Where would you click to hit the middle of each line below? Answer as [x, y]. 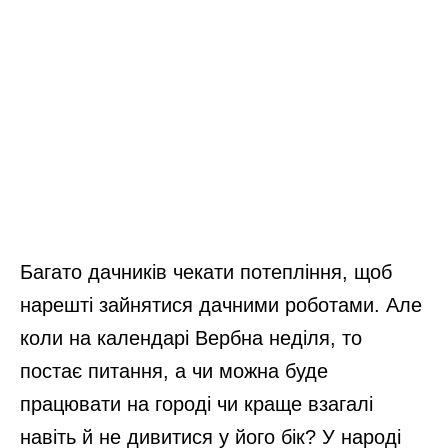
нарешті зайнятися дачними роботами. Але [221, 304]
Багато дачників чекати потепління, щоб [206, 271]
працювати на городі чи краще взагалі [196, 403]
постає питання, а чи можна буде [174, 370]
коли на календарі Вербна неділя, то [191, 337]
